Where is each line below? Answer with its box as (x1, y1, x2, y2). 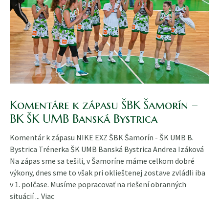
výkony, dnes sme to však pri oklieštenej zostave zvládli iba (10, 167, 205, 177)
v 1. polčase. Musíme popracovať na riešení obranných (10, 179, 186, 189)
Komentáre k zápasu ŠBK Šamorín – (10, 97, 198, 112)
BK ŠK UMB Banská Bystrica (10, 111, 157, 126)
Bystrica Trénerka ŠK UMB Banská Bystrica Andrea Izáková (10, 144, 204, 154)
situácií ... (10, 191, 41, 201)
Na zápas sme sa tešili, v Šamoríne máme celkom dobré (10, 155, 195, 166)
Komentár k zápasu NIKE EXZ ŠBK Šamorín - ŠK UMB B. (10, 132, 194, 142)
